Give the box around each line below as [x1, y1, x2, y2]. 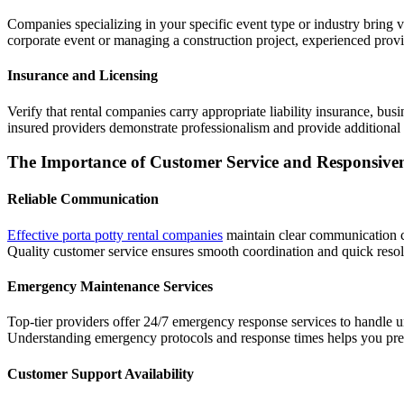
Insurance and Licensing [7, 68, 158, 84]
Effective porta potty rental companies [7, 226, 223, 243]
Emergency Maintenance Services [7, 279, 213, 295]
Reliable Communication [7, 191, 159, 207]
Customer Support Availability [7, 365, 194, 381]
